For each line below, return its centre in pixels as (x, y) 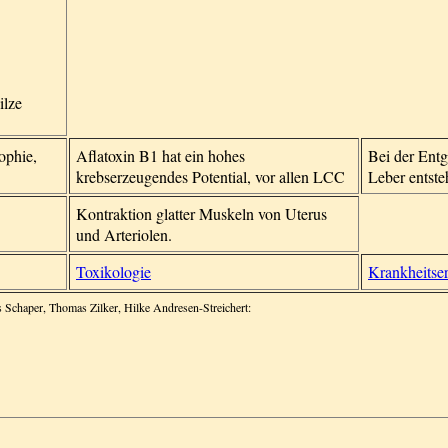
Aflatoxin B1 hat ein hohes (160, 155)
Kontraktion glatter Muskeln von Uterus (201, 213)
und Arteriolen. (124, 234)
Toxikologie (113, 271)
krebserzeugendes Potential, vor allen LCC (210, 176)
